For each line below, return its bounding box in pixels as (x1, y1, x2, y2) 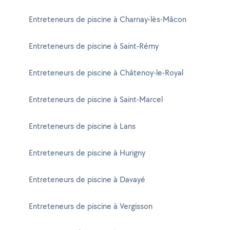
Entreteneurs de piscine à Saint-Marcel (29, 94, 163, 105)
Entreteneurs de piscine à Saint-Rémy (29, 41, 159, 51)
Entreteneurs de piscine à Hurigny (29, 147, 145, 158)
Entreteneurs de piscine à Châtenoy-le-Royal (29, 67, 183, 78)
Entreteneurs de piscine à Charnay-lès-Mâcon (29, 14, 186, 25)
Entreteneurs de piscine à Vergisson (29, 201, 152, 212)
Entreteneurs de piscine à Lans (29, 121, 136, 131)
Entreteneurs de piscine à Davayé (29, 174, 145, 185)
